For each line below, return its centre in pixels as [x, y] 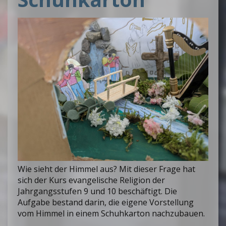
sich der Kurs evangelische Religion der [91, 180]
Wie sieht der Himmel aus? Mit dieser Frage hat [106, 169]
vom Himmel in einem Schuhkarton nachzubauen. [111, 213]
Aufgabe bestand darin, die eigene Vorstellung [106, 202]
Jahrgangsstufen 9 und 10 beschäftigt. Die [97, 191]
